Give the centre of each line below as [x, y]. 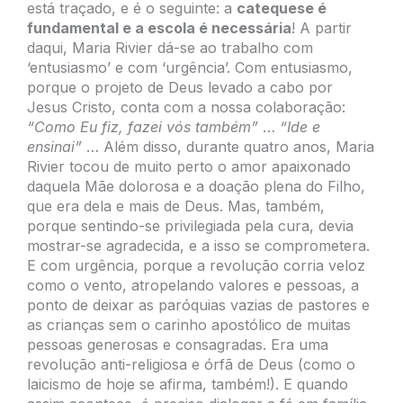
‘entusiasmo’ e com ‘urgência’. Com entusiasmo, [190, 67]
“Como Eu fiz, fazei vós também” [143, 126]
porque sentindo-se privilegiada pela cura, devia [190, 225]
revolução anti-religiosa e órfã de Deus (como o [191, 364]
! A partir [322, 27]
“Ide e [300, 126]
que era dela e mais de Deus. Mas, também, [176, 206]
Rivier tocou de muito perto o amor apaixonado [189, 166]
